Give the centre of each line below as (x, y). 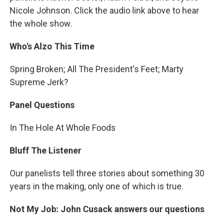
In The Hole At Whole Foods (63, 128)
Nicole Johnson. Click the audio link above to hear (104, 11)
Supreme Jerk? (39, 82)
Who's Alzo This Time (52, 46)
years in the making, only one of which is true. (97, 186)
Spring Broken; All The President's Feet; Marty (97, 69)
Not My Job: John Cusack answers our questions (107, 209)
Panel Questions (42, 105)
